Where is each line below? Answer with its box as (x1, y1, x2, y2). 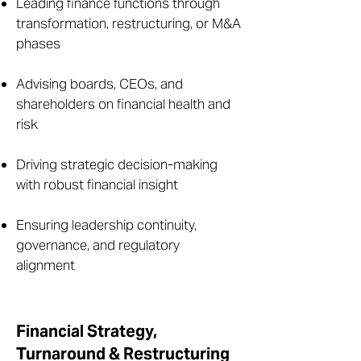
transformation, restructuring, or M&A (16, 15, 241, 32)
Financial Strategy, (16, 321, 157, 342)
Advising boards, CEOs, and (16, 75, 183, 93)
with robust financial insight (16, 176, 181, 193)
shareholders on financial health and (16, 95, 230, 113)
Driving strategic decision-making (16, 156, 218, 173)
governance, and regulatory (16, 236, 180, 254)
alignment (16, 256, 78, 274)
